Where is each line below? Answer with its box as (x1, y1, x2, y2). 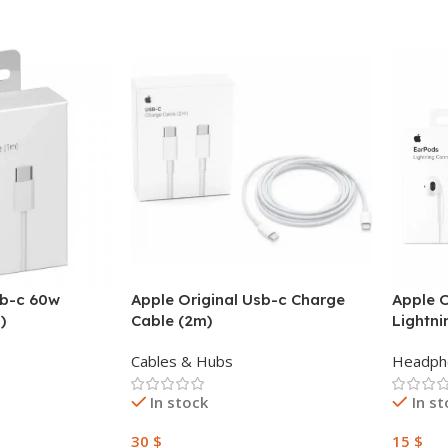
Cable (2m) (130, 310, 212, 330)
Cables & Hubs (130, 350, 233, 371)
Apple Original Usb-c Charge (130, 289, 345, 309)
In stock (150, 391, 209, 412)
